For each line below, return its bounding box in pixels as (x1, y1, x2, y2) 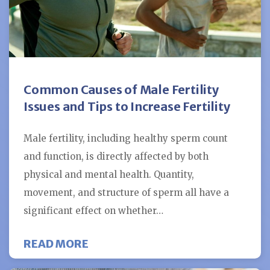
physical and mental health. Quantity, (24, 168, 194, 180)
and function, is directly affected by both (24, 150, 209, 162)
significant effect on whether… (24, 204, 163, 216)
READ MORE (24, 236, 89, 251)
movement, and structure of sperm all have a (24, 186, 229, 198)
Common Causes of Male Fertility (24, 81, 219, 97)
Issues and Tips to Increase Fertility (24, 98, 230, 114)
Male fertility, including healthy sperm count (24, 132, 228, 144)
